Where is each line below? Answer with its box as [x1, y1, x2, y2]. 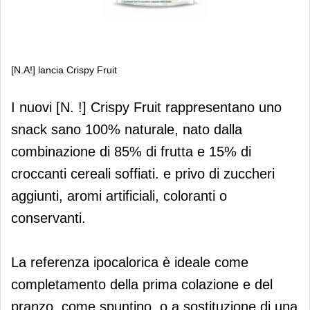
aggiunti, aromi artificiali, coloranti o [11, 188, 227, 203]
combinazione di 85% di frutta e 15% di [11, 143, 251, 159]
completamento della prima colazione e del [11, 276, 273, 292]
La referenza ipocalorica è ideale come [11, 254, 248, 270]
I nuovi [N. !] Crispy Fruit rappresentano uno [11, 99, 282, 115]
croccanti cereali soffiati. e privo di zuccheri [11, 165, 275, 181]
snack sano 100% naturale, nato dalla [11, 121, 242, 137]
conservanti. [11, 210, 86, 226]
